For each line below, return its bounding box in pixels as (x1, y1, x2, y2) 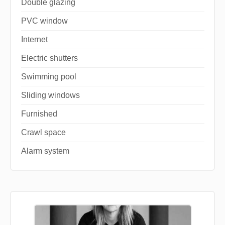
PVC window (21, 16, 68, 25)
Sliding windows (21, 90, 80, 99)
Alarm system (21, 146, 69, 155)
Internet (21, 35, 48, 44)
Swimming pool (21, 72, 76, 81)
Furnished (21, 109, 57, 118)
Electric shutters (21, 53, 78, 62)
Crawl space (21, 128, 66, 137)
